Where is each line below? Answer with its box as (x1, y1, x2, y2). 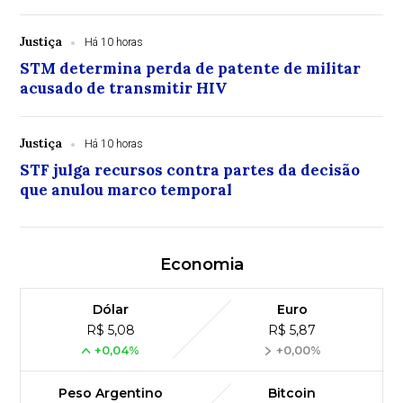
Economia (159, 255, 244, 275)
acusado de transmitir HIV (20, 78, 228, 99)
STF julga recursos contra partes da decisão (20, 160, 361, 181)
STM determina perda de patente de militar (20, 58, 362, 79)
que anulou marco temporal (20, 180, 233, 201)
